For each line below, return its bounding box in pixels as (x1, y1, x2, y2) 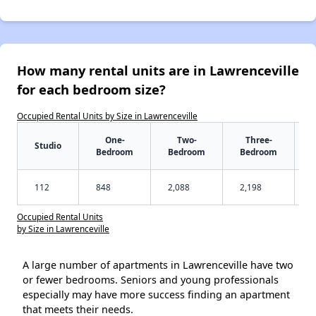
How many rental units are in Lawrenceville (17, 61, 299, 79)
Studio (35, 139, 61, 151)
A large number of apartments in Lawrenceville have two (23, 257, 293, 272)
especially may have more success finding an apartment (23, 287, 290, 301)
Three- (245, 133, 272, 145)
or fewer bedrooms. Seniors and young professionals (23, 272, 279, 286)
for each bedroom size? (17, 80, 166, 98)
